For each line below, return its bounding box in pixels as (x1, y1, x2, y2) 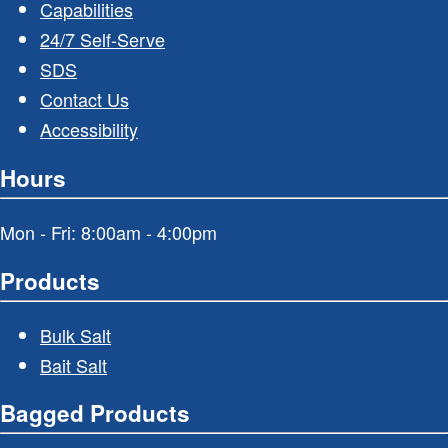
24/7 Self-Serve (40, 26, 165, 53)
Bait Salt (40, 351, 107, 378)
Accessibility (40, 116, 138, 143)
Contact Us (40, 86, 129, 113)
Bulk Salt (40, 321, 111, 348)
